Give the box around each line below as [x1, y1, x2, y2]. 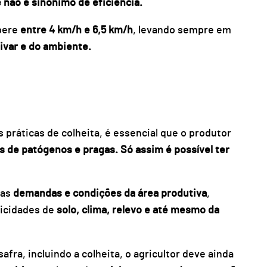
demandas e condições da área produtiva [13, 188, 207, 200]
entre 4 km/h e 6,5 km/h [17, 24, 133, 36]
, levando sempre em [132, 24, 231, 36]
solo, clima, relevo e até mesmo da [56, 205, 219, 216]
